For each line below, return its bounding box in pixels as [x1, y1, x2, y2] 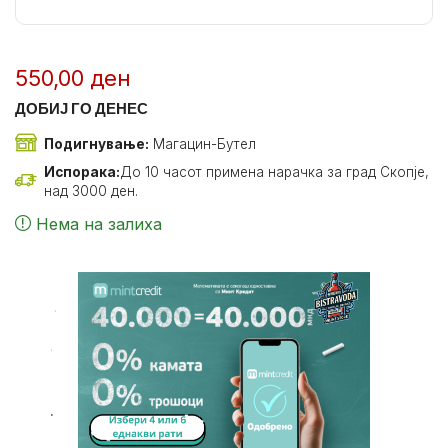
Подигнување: [44, 135, 149, 152]
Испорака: [44, 164, 120, 180]
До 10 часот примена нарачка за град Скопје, [120, 164, 429, 180]
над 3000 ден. [44, 183, 138, 199]
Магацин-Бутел [149, 135, 256, 152]
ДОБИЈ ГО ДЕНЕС [15, 99, 148, 118]
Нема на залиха [36, 214, 162, 234]
